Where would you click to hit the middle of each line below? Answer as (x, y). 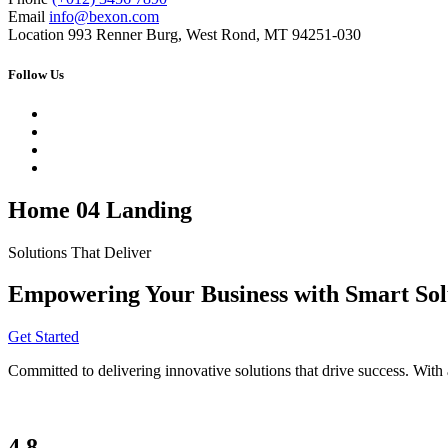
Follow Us (36, 74)
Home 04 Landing (100, 209)
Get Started (43, 337)
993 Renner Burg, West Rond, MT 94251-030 (214, 35)
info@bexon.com (104, 17)
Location (36, 35)
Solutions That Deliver (79, 252)
